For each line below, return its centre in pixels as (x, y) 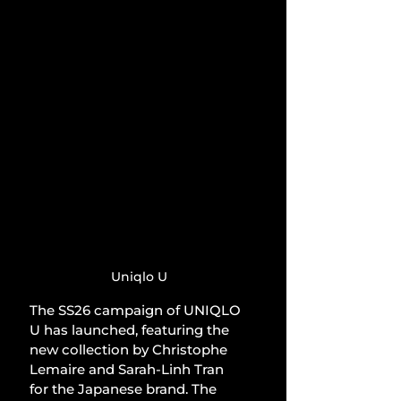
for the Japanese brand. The (125, 388)
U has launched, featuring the (131, 329)
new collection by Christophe (130, 349)
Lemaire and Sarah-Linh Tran (128, 369)
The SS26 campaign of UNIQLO (137, 310)
